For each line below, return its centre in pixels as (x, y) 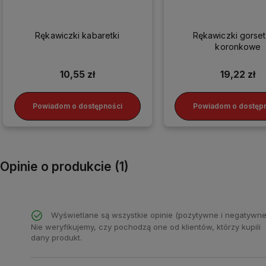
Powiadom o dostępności (77, 106)
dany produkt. (56, 238)
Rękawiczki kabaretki (77, 35)
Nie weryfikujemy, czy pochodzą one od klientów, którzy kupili (146, 227)
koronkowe (238, 46)
